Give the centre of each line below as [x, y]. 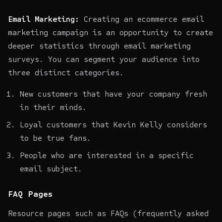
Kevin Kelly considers [158, 124]
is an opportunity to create [151, 32]
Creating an [108, 19]
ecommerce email [171, 19]
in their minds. [53, 107]
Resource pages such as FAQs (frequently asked [108, 213]
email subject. [51, 168]
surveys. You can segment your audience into [104, 59]
